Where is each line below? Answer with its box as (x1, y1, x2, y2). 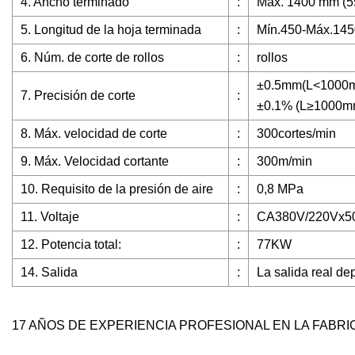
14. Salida (21, 265, 78, 280)
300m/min (257, 155, 312, 169)
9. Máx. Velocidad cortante (21, 155, 169, 169)
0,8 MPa (257, 182, 303, 197)
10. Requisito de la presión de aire (21, 182, 213, 197)
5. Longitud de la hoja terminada (21, 23, 201, 37)
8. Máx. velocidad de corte (21, 127, 167, 141)
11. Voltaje (21, 210, 79, 224)
